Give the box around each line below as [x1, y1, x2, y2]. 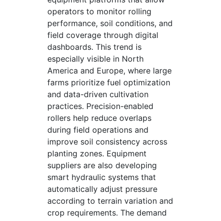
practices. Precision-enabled [47, 101, 153, 111]
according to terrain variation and [47, 196, 173, 206]
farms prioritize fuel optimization [47, 77, 170, 87]
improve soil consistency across [47, 137, 167, 147]
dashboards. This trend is [47, 42, 142, 52]
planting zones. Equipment [47, 148, 147, 158]
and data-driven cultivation [47, 89, 148, 99]
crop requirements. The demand [47, 208, 167, 218]
